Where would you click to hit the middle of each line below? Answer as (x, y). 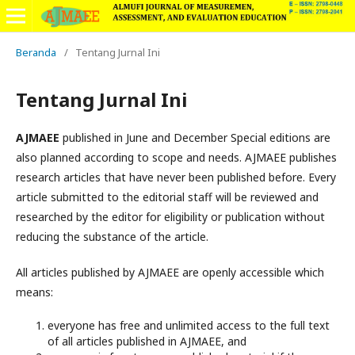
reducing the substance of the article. (112, 237)
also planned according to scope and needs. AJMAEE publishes (176, 157)
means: (34, 292)
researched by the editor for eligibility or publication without (170, 217)
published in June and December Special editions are (195, 137)
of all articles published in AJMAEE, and (147, 341)
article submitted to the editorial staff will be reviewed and (167, 197)
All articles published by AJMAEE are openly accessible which (170, 272)
